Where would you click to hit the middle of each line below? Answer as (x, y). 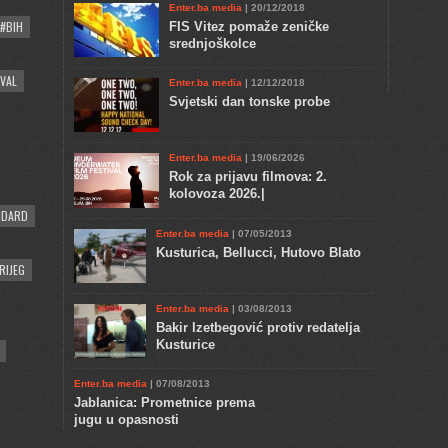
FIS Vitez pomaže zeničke (249, 27)
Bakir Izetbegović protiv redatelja (258, 327)
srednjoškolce (212, 44)
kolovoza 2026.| (217, 194)
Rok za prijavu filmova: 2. (248, 177)
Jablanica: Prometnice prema (164, 402)
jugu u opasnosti (126, 419)
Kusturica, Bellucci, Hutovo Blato (258, 253)
